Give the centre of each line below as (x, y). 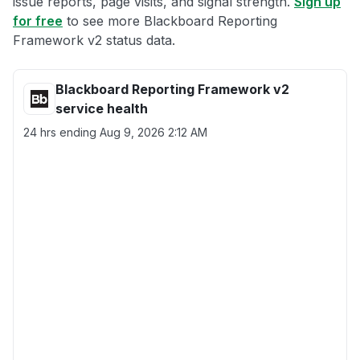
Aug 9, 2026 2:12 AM (153, 132)
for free (38, 21)
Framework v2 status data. (94, 40)
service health (102, 108)
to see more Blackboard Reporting (170, 21)
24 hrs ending (61, 132)
